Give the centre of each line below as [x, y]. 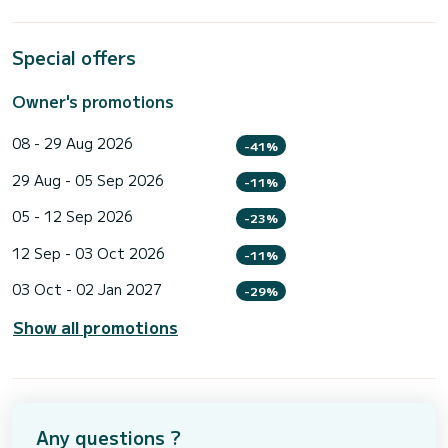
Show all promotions [95, 327]
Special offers [74, 57]
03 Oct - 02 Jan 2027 [87, 288]
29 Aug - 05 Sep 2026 [88, 179]
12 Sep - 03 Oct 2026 [88, 252]
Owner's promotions [93, 101]
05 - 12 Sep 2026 [72, 216]
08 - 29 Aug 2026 [72, 143]
